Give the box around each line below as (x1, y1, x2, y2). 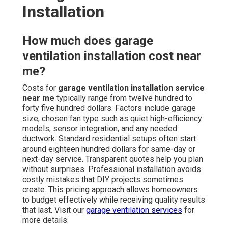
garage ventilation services (86, 205, 182, 215)
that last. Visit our (22, 205, 86, 215)
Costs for (22, 82, 58, 93)
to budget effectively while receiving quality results (22, 194, 205, 205)
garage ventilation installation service (58, 82, 205, 93)
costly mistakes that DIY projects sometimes (22, 174, 183, 184)
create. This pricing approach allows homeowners (22, 184, 198, 194)
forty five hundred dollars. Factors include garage (22, 103, 196, 113)
